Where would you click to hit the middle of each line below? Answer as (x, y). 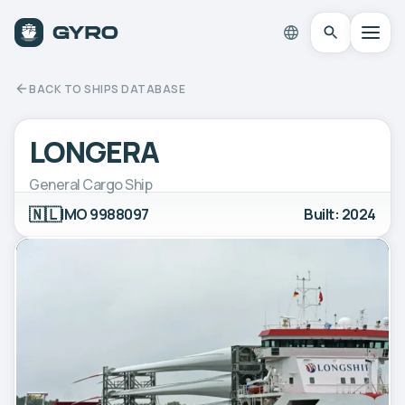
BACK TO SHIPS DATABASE (107, 89)
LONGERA (94, 151)
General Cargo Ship (91, 184)
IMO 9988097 (105, 214)
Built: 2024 (340, 214)
